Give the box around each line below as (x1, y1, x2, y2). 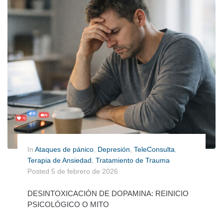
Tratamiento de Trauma (96, 156, 170, 165)
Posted (27, 167, 51, 176)
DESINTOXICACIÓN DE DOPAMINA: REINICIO (27, 189, 189, 198)
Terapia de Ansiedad (27, 156, 92, 165)
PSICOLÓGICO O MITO (27, 200, 109, 209)
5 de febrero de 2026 (51, 167, 118, 176)
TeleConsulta (134, 145, 175, 154)
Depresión (98, 145, 130, 154)
